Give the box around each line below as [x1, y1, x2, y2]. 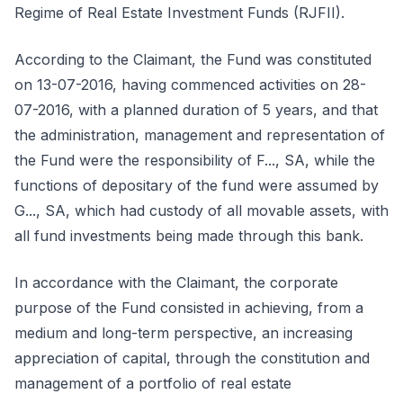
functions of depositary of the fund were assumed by [14, 176, 379, 194]
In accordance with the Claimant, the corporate [14, 273, 338, 291]
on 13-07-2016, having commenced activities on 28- [14, 76, 366, 94]
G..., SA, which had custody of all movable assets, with [14, 201, 389, 219]
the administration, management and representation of [14, 126, 385, 144]
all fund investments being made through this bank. [14, 227, 363, 245]
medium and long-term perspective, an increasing [14, 324, 353, 342]
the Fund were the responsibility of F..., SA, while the [14, 151, 375, 169]
